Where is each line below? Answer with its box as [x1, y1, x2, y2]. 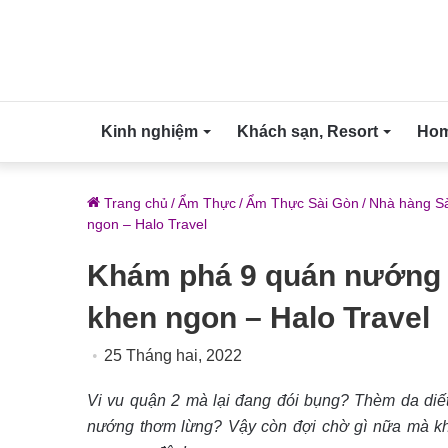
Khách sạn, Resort [237, 123, 378, 140]
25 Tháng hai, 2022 [104, 347, 242, 364]
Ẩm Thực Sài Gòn [246, 195, 359, 211]
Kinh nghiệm [101, 123, 198, 140]
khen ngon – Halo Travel [87, 301, 430, 334]
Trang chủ [100, 195, 168, 211]
